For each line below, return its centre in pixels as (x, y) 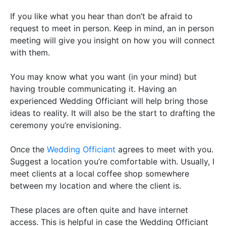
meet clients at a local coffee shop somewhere (100, 173)
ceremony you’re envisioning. (66, 125)
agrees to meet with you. (164, 149)
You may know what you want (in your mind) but (103, 76)
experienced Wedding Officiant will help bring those (109, 101)
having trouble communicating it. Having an (93, 89)
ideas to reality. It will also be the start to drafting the (112, 113)
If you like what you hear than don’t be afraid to (101, 16)
